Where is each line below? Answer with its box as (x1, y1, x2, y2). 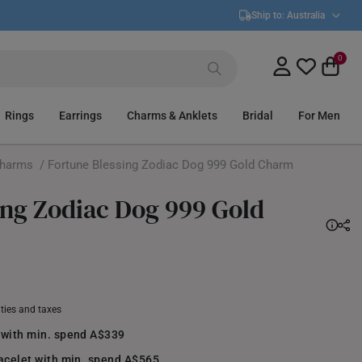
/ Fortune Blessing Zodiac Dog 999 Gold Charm (33, 158, 294, 172)
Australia (287, 10, 325, 21)
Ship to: (251, 10, 287, 21)
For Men (297, 109, 340, 122)
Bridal (242, 109, 273, 122)
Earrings (58, 109, 102, 122)
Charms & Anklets (126, 109, 217, 122)
